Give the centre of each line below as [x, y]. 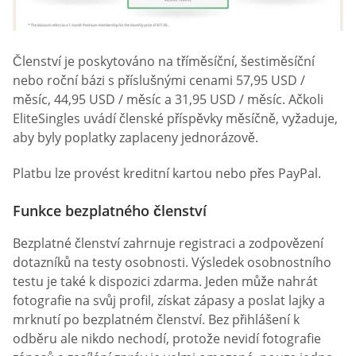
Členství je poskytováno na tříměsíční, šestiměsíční [164, 61]
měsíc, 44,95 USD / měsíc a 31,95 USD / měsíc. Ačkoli [168, 99]
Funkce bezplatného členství [110, 211]
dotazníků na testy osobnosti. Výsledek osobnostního [172, 263]
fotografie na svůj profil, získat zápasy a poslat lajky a [169, 301]
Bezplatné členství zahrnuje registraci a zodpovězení [168, 244]
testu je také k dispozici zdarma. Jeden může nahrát [165, 282]
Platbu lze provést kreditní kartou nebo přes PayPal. [167, 173]
